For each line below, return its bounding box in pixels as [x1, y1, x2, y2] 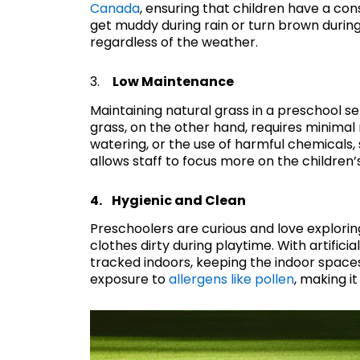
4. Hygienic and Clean [90, 190, 246, 210]
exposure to [90, 270, 169, 289]
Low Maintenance [112, 72, 234, 91]
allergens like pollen [169, 270, 294, 289]
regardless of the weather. [90, 32, 258, 51]
